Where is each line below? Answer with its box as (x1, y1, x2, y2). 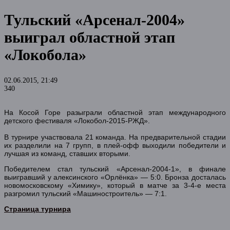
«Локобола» (4, 46, 86, 63)
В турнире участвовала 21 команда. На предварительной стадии (4, 132, 226, 141)
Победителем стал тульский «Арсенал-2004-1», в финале (4, 164, 226, 173)
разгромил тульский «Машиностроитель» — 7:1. (4, 189, 167, 198)
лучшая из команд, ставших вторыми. (4, 149, 130, 158)
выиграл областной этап (4, 28, 175, 46)
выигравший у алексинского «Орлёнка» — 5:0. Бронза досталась (4, 172, 226, 181)
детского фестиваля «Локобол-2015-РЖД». (4, 116, 150, 125)
